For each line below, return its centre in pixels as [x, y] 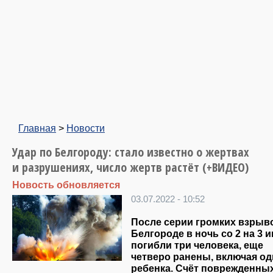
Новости [86, 128]
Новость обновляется [66, 185]
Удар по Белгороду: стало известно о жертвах [131, 152]
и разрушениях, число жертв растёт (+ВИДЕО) [130, 167]
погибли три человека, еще [197, 245]
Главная [37, 128]
